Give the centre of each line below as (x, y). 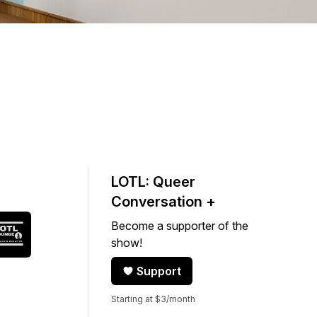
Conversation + (163, 202)
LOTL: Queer (153, 182)
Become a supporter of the (180, 226)
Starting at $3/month (153, 299)
